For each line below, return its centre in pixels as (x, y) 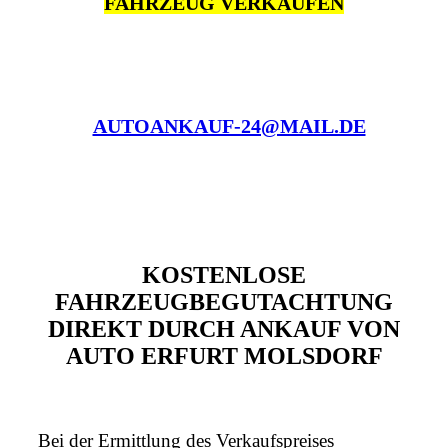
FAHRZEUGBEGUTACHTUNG (224, 302)
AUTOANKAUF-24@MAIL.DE (229, 126)
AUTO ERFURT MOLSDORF (224, 356)
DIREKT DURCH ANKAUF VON (224, 329)
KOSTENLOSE (224, 275)
